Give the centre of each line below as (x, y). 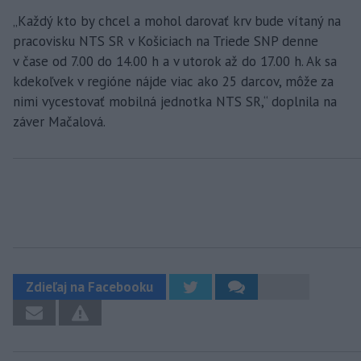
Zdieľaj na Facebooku (89, 286)
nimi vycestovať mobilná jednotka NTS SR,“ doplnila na (175, 101)
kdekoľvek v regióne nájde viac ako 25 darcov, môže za (173, 81)
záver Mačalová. (59, 121)
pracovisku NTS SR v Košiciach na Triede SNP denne (166, 41)
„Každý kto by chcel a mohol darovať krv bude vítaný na (177, 21)
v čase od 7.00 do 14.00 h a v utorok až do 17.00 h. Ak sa (175, 61)
